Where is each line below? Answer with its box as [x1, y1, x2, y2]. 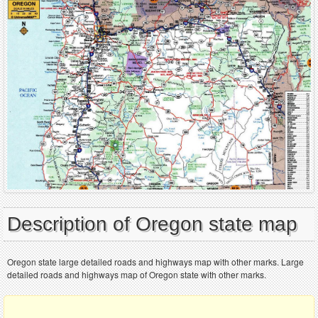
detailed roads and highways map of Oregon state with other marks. [7, 268, 266, 281]
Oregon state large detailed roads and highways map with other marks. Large [7, 256, 304, 268]
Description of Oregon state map [7, 213, 297, 236]
